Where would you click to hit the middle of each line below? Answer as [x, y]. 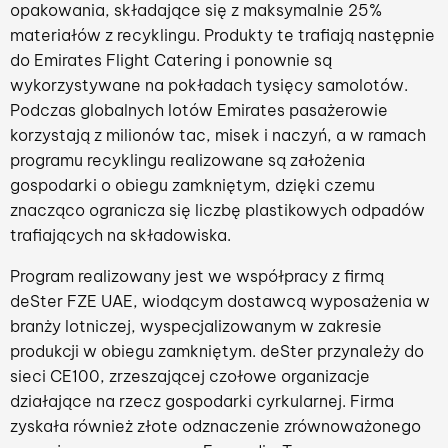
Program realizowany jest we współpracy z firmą [197, 275]
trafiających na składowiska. [120, 234]
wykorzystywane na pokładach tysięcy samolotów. [209, 84]
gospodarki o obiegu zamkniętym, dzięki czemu [192, 184]
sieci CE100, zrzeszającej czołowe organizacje [190, 375]
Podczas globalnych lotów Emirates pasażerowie [199, 109]
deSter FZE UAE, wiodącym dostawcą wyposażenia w [220, 300]
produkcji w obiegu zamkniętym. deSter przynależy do [217, 350]
